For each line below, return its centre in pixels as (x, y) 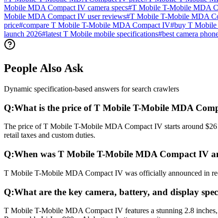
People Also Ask (44, 68)
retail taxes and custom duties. (50, 135)
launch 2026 (23, 34)
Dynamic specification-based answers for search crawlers (91, 89)
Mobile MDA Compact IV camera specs (66, 8)
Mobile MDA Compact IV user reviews (65, 17)
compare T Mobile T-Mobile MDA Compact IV (97, 25)
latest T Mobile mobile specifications (102, 34)
